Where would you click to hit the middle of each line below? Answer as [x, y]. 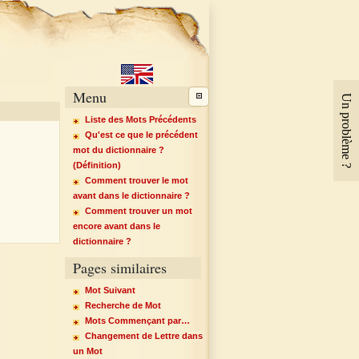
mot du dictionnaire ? [118, 150]
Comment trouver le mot [136, 180]
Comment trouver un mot [138, 211]
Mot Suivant [110, 290]
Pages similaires [120, 267]
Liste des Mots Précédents [140, 119]
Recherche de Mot [123, 305]
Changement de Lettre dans [143, 335]
